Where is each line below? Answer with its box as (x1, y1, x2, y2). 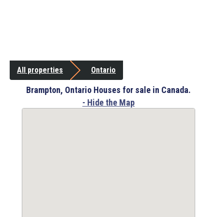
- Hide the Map (82, 97, 135, 108)
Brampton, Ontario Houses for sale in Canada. (26, 85, 191, 95)
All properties (17, 65, 63, 75)
